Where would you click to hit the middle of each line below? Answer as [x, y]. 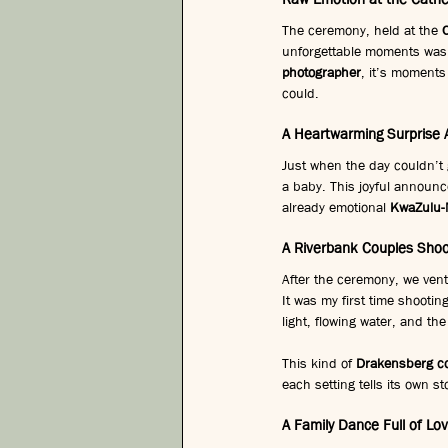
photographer [321, 71]
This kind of [319, 362]
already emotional [336, 206]
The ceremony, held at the [362, 29]
